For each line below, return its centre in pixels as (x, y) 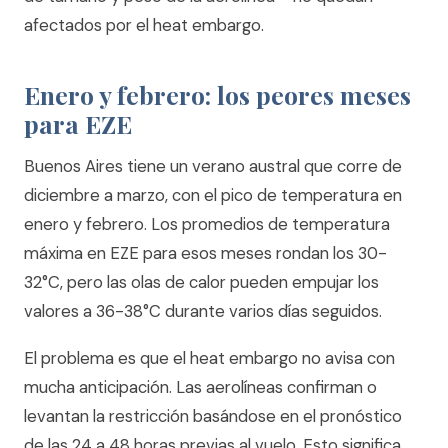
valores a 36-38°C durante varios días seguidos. (203, 311)
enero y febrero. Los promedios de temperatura (207, 224)
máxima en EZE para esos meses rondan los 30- (205, 253)
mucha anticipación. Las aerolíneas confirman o (200, 387)
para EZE (78, 123)
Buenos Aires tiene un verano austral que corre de (213, 166)
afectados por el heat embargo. (144, 25)
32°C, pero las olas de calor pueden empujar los (201, 282)
